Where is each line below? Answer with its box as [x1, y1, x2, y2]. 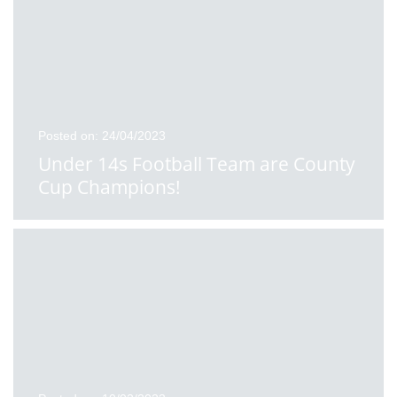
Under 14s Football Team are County [38, 152, 355, 176]
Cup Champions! [38, 175, 181, 199]
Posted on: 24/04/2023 [38, 128, 166, 143]
